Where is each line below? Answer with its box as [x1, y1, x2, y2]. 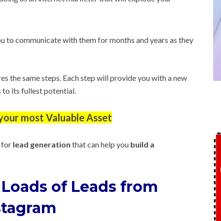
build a [130, 140, 154, 149]
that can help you [71, 140, 130, 149]
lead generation [13, 140, 71, 149]
